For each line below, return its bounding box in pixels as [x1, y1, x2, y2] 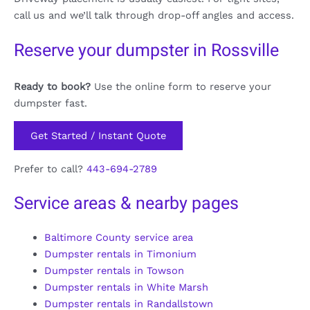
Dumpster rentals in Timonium [44, 248, 197, 261]
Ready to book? [14, 80, 91, 93]
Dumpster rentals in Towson [44, 264, 184, 277]
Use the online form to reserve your [91, 80, 271, 93]
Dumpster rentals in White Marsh [44, 281, 208, 294]
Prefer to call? [14, 162, 86, 175]
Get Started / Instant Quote [30, 129, 166, 143]
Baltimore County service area [44, 231, 193, 244]
